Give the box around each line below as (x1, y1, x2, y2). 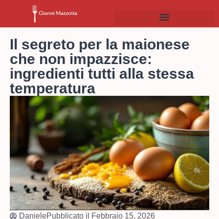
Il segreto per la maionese (10, 36, 190, 52)
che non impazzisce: (10, 50, 152, 67)
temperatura (10, 80, 95, 96)
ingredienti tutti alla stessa (10, 65, 194, 82)
